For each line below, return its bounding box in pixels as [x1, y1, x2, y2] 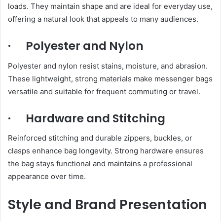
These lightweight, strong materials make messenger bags [8, 74, 213, 83]
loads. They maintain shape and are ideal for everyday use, [8, 1, 213, 11]
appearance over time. [8, 172, 86, 182]
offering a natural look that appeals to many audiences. [8, 14, 198, 24]
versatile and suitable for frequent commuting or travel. [8, 86, 200, 96]
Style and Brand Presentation [8, 195, 207, 214]
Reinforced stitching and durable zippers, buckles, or [8, 133, 192, 143]
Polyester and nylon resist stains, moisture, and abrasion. [8, 61, 208, 71]
